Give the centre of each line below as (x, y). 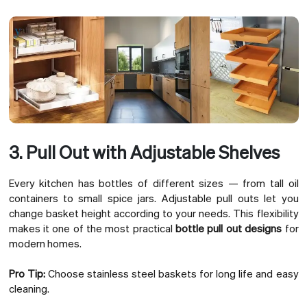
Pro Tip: (27, 274)
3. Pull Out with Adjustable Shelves (144, 151)
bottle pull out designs (229, 228)
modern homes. (45, 243)
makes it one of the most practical (92, 228)
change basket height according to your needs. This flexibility (153, 213)
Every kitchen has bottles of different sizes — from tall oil (153, 183)
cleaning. (29, 289)
